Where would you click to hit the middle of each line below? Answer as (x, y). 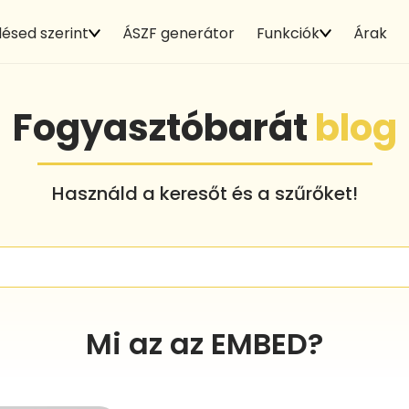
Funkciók (288, 33)
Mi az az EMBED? (204, 343)
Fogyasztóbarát (163, 127)
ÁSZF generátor (178, 33)
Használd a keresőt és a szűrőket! (204, 193)
